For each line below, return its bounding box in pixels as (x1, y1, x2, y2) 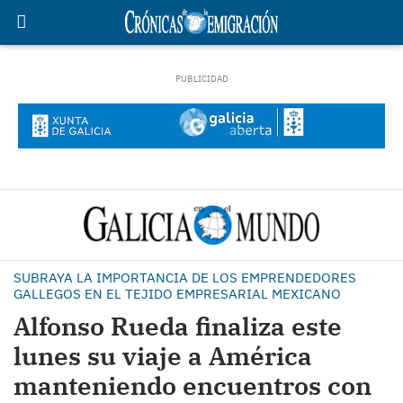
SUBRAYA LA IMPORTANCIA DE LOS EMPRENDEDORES (13, 269, 356, 286)
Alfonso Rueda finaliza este (13, 309, 342, 343)
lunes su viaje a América (13, 339, 312, 372)
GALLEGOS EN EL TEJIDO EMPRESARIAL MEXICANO (13, 285, 341, 302)
